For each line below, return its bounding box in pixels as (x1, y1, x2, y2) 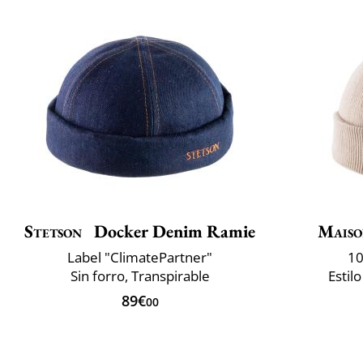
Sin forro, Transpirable (70, 266, 210, 285)
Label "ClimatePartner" (67, 247, 212, 267)
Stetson (24, 219, 83, 243)
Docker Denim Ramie (89, 219, 255, 243)
